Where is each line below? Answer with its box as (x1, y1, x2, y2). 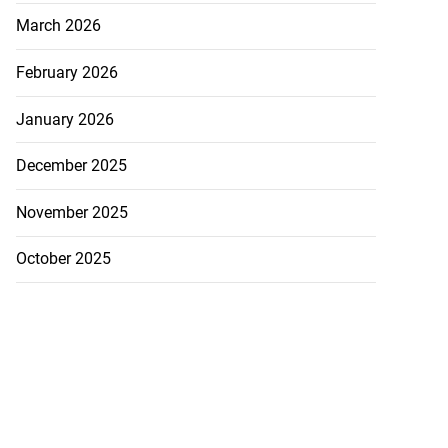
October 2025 (15, 249, 111, 269)
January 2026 (15, 109, 114, 129)
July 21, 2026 (78, 73, 153, 89)
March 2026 (15, 16, 101, 36)
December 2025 (15, 156, 127, 176)
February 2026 (15, 63, 118, 83)
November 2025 (15, 202, 128, 222)
